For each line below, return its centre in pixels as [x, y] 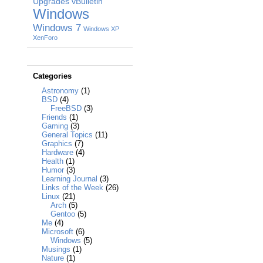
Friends [54, 117]
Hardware [58, 153]
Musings [56, 249]
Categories [52, 76]
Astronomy [60, 91]
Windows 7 [57, 28]
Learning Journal [70, 179]
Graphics [57, 144]
